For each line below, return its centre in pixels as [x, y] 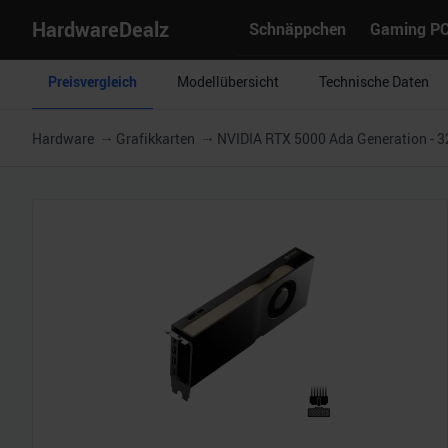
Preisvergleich [92, 81]
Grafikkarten [155, 138]
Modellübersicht [228, 81]
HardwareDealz [100, 29]
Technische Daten [374, 81]
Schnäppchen [297, 29]
